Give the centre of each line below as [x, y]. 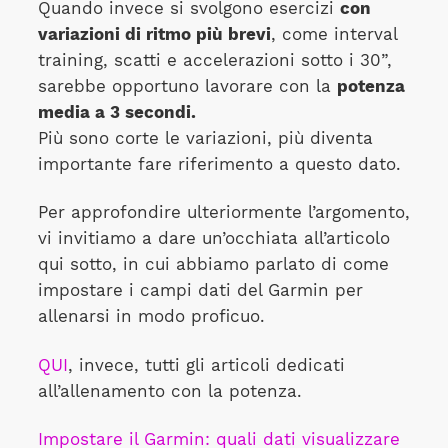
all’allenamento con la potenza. [169, 391]
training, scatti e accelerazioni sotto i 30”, [214, 60]
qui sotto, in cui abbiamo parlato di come [213, 265]
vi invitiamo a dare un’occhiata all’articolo [213, 239]
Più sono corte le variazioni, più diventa [205, 138]
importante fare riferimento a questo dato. [219, 164]
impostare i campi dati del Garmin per [200, 291]
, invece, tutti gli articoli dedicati [206, 365]
